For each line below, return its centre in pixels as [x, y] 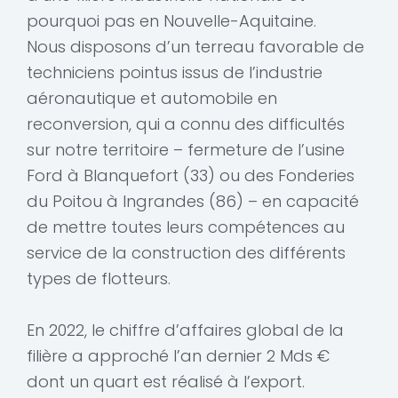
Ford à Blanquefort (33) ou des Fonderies [191, 176]
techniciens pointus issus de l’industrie [175, 73]
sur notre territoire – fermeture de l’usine [186, 150]
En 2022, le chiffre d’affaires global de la [185, 330]
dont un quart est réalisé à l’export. [166, 382]
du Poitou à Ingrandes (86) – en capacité [193, 202]
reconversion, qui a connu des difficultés [186, 124]
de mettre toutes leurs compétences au [186, 227]
